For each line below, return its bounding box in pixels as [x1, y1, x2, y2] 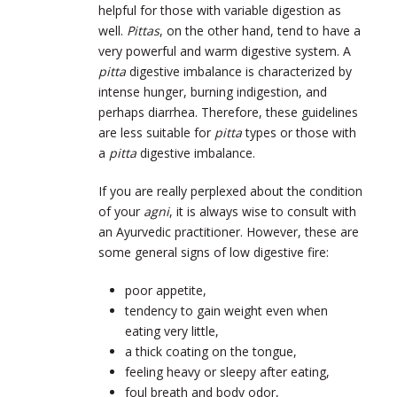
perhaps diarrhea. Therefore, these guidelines [98, 103, 358, 121]
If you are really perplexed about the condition [98, 182, 362, 199]
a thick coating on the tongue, [125, 342, 297, 360]
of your [98, 202, 144, 220]
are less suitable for [98, 123, 214, 141]
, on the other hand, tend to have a [160, 21, 361, 39]
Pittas [127, 21, 160, 39]
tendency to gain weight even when [125, 301, 328, 319]
